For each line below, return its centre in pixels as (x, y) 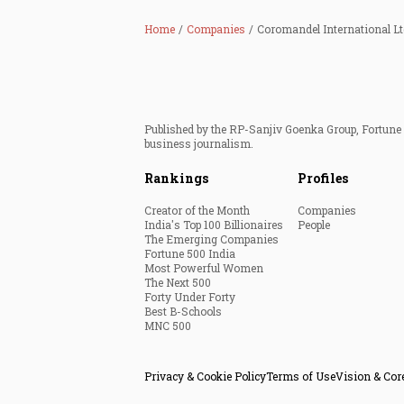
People (314, 224)
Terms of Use (301, 376)
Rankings (176, 178)
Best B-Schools (183, 311)
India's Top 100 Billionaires (214, 224)
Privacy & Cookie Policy (205, 376)
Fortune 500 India (190, 253)
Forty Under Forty (190, 296)
